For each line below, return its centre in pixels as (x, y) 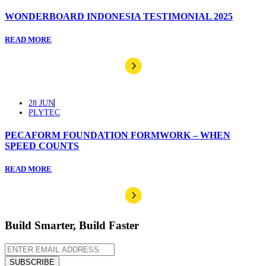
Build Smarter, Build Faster (72, 226)
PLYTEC (44, 112)
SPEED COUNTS (42, 146)
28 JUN (41, 103)
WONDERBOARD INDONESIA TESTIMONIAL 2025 (119, 16)
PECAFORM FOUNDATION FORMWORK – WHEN (118, 135)
